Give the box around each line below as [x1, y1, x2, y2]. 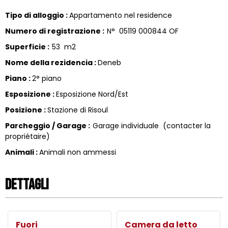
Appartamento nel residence [69, 10, 172, 20]
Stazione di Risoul [47, 104, 108, 115]
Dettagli [5, 175, 49, 194]
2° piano [32, 73, 62, 83]
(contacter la [163, 120, 211, 131]
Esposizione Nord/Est [56, 89, 128, 99]
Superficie [5, 41, 47, 52]
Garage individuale [93, 120, 161, 131]
